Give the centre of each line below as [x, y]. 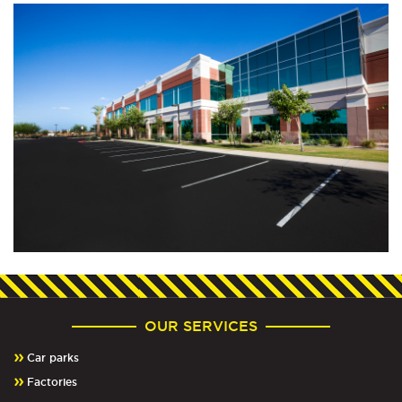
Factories [52, 382]
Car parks [53, 358]
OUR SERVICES [201, 326]
